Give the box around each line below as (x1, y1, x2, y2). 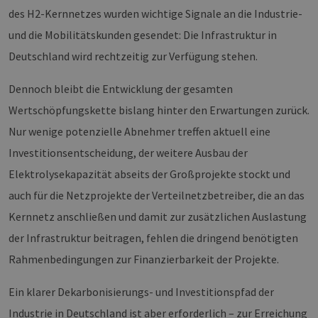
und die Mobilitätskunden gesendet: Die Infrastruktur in (9, 28, 277, 43)
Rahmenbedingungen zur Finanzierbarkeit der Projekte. (9, 252, 279, 267)
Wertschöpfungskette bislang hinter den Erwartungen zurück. (9, 103, 309, 118)
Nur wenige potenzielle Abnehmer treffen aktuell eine (9, 124, 270, 139)
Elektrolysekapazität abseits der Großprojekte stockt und (9, 167, 290, 182)
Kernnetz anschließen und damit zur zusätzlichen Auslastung (9, 209, 307, 224)
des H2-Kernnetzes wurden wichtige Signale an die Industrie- (9, 6, 302, 21)
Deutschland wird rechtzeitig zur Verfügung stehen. (9, 49, 258, 64)
